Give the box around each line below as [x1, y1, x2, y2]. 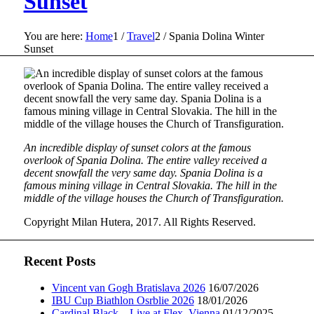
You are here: [23, 29, 83, 42]
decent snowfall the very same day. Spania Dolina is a [23, 166, 263, 179]
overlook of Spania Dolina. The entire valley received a [23, 153, 267, 166]
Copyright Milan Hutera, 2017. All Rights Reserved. [23, 215, 256, 228]
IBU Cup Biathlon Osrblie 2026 [51, 294, 194, 307]
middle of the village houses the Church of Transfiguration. [23, 191, 284, 204]
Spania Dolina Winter [168, 29, 264, 42]
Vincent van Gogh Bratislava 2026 [51, 282, 205, 294]
